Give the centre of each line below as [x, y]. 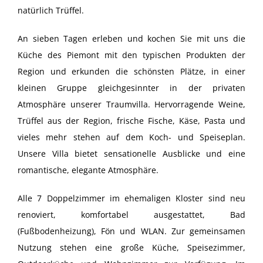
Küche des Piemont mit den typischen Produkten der [131, 55]
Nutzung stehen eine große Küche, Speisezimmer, [131, 247]
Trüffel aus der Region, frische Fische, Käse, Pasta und [131, 120]
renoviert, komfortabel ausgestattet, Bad [131, 214]
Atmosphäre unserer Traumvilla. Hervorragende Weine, [131, 104]
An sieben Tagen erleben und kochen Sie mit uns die [131, 38]
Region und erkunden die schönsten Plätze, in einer [131, 71]
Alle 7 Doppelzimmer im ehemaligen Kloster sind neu [131, 198]
